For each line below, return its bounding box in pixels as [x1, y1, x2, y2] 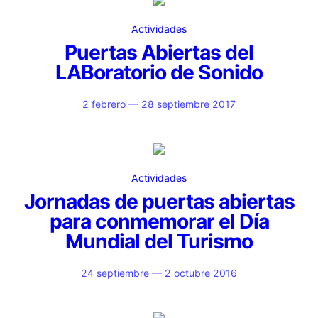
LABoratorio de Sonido [55, 60, 263, 84]
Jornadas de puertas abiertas [23, 190, 295, 214]
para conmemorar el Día [49, 209, 269, 234]
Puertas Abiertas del [65, 40, 253, 65]
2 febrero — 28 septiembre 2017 [82, 98, 236, 110]
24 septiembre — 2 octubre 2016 [81, 267, 237, 279]
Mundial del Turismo [65, 229, 253, 253]
